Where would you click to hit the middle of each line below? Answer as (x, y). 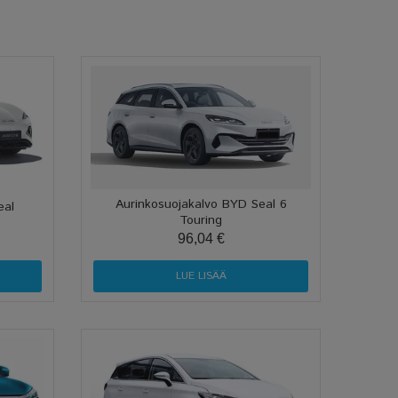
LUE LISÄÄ (201, 275)
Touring (201, 220)
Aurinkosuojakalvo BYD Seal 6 (201, 204)
